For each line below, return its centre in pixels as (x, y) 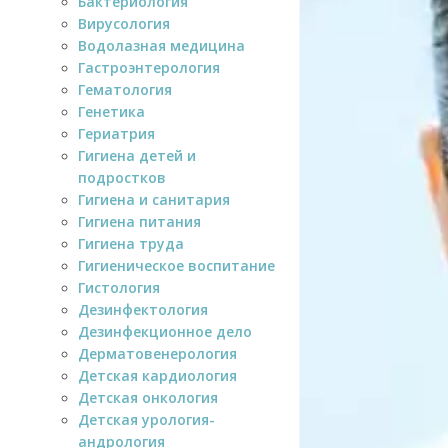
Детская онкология (148, 397)
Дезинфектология (143, 309)
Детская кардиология (157, 375)
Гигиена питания (139, 221)
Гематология (125, 89)
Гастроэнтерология (149, 67)
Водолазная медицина (161, 45)
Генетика (111, 111)
